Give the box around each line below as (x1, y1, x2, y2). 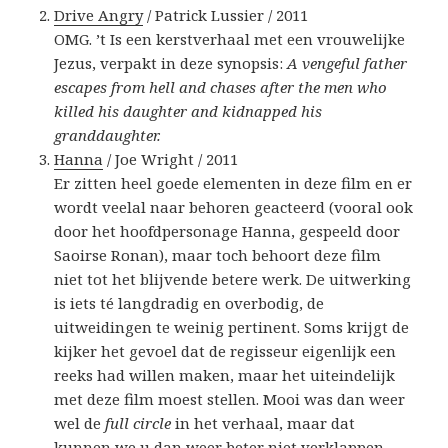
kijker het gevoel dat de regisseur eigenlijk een (54, 341, 397, 362)
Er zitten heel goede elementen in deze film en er (54, 173, 413, 194)
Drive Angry (54, 5, 144, 26)
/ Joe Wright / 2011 (103, 149, 239, 170)
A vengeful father (287, 53, 408, 74)
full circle (105, 413, 172, 434)
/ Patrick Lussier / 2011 (143, 5, 309, 26)
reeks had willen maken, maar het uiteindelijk (54, 365, 396, 386)
